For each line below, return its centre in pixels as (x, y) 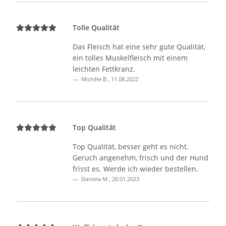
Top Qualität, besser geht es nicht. (131, 147)
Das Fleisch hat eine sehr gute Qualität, (139, 47)
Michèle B (94, 79)
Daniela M (94, 179)
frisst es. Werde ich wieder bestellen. (135, 169)
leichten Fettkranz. (104, 69)
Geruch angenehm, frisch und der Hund (140, 158)
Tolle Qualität (96, 28)
